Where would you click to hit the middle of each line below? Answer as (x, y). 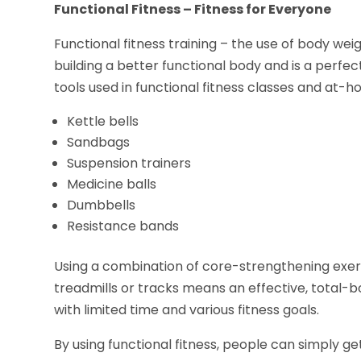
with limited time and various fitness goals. (187, 309)
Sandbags (99, 142)
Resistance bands (123, 226)
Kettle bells (103, 121)
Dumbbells (102, 205)
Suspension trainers (129, 163)
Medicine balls (112, 184)
